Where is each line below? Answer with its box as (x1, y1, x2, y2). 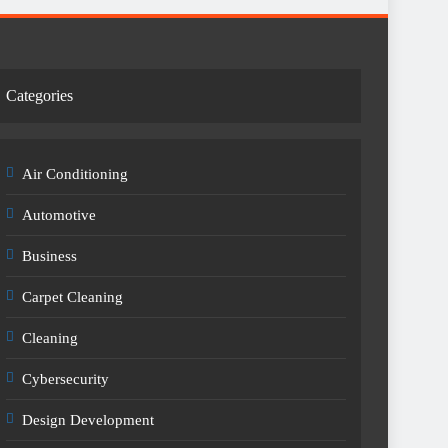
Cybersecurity (21, 371, 109, 387)
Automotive (21, 207, 96, 223)
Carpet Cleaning (21, 289, 123, 305)
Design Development (21, 412, 154, 428)
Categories (5, 87, 73, 104)
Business (21, 248, 77, 264)
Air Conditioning (21, 166, 128, 182)
